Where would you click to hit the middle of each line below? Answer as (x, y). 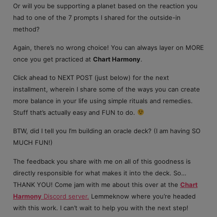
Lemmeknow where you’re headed (142, 196)
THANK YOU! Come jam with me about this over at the (96, 184)
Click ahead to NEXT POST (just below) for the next (91, 78)
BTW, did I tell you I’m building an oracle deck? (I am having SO (107, 131)
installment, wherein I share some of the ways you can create (106, 89)
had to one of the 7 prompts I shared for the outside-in (97, 17)
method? (26, 29)
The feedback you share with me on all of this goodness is (102, 161)
